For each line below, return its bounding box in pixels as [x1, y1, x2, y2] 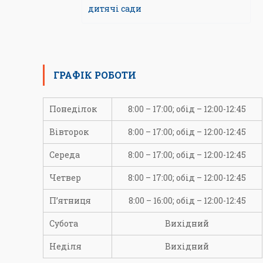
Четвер [49, 172, 82, 183]
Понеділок [49, 103, 97, 114]
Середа [49, 149, 80, 160]
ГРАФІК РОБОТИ [53, 69, 137, 81]
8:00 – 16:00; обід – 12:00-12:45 [128, 195, 246, 206]
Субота [49, 218, 79, 229]
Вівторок [49, 126, 89, 137]
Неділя [49, 241, 82, 252]
